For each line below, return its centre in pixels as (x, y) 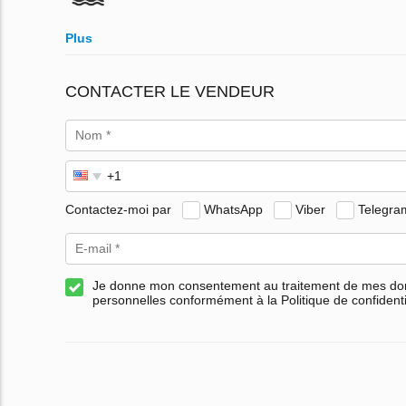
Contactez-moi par (118, 209)
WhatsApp (233, 209)
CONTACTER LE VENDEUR (170, 92)
